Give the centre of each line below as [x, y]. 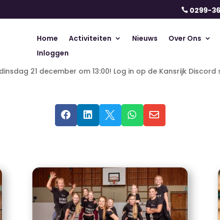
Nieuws [145, 38]
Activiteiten [90, 38]
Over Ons [185, 38]
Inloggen [53, 53]
